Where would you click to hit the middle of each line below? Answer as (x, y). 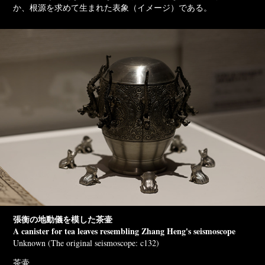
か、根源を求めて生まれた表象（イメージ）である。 (113, 8)
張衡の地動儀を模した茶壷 (63, 219)
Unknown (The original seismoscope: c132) (86, 243)
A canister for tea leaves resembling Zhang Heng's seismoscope (125, 231)
